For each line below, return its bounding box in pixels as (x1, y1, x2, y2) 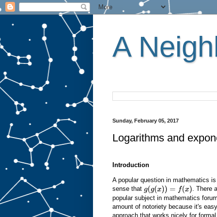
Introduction (112, 161, 149, 169)
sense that (112, 185, 144, 193)
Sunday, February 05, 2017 (112, 118, 179, 124)
